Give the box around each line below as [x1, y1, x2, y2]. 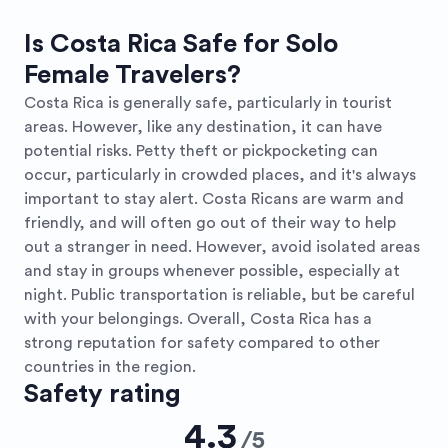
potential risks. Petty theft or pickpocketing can [24, 143, 378, 159]
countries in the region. [24, 359, 196, 375]
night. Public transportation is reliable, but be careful [24, 287, 415, 303]
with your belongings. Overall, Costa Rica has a [24, 311, 372, 327]
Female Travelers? [24, 62, 241, 88]
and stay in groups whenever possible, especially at [24, 263, 400, 279]
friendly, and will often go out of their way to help [24, 215, 396, 231]
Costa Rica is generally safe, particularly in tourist [24, 95, 392, 111]
